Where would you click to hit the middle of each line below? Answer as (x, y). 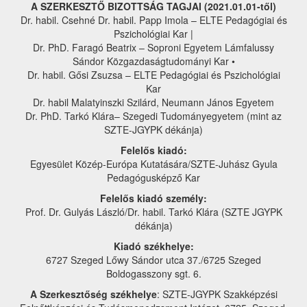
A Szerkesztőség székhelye (93, 294)
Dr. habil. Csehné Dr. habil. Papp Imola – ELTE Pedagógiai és (153, 20)
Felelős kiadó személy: (153, 198)
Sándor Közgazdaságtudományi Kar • (153, 61)
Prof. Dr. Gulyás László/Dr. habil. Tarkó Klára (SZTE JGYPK (153, 212)
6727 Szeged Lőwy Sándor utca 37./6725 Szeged (153, 260)
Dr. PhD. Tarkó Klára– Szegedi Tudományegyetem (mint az (153, 116)
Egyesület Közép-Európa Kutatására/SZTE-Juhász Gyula (153, 164)
